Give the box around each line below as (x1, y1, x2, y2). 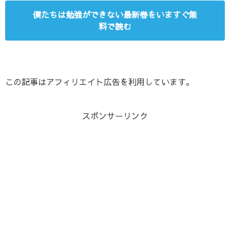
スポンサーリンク (82, 109, 148, 121)
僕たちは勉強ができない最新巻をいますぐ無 (33, 8, 197, 20)
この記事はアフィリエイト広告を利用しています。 (5, 75, 194, 87)
